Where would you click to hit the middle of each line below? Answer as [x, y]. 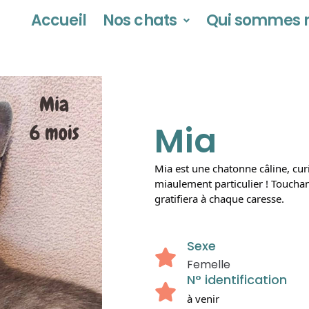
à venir [203, 299]
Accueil [59, 20]
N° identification [237, 280]
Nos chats [140, 20]
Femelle [209, 265]
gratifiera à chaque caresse [218, 199]
